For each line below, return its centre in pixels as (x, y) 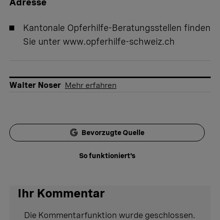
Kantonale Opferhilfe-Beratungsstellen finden (117, 28)
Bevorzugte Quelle (113, 133)
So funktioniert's (107, 156)
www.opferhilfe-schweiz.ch (119, 42)
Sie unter (43, 42)
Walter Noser (35, 85)
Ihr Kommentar (61, 193)
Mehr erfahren (91, 85)
